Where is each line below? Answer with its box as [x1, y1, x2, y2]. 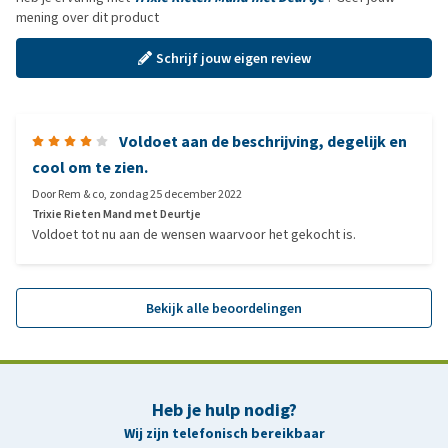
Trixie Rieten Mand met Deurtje [32, 206, 201, 222]
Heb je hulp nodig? [151, 398, 297, 422]
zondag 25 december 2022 [109, 186, 242, 202]
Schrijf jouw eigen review [155, 48, 311, 68]
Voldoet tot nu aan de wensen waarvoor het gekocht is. [32, 225, 356, 244]
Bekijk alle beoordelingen [146, 298, 302, 318]
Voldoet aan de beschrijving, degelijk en [119, 131, 407, 152]
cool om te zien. [32, 157, 148, 178]
